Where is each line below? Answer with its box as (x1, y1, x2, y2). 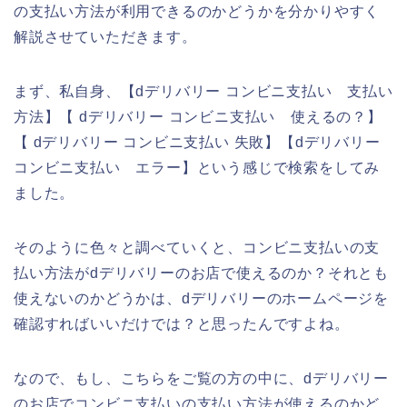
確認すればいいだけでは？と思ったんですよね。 (14, 315, 350, 332)
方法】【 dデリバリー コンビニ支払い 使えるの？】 (14, 108, 382, 124)
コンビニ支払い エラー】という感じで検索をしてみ (14, 159, 381, 175)
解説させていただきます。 (14, 28, 197, 45)
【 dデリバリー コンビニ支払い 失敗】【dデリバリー (14, 134, 381, 150)
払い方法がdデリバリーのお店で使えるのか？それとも (14, 264, 389, 281)
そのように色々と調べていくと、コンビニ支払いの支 (14, 239, 381, 255)
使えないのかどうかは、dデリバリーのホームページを (14, 290, 389, 306)
